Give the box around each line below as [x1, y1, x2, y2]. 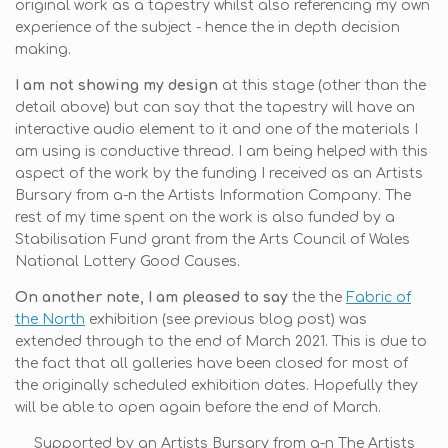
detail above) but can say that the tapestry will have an [15, 100, 415, 116]
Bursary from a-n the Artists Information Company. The [15, 188, 411, 204]
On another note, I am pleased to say [15, 290, 288, 306]
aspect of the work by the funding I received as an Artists [15, 166, 423, 182]
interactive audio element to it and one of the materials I [15, 122, 418, 138]
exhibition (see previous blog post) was [85, 312, 367, 328]
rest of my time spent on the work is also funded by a [15, 210, 395, 226]
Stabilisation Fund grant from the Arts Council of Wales [15, 232, 410, 248]
